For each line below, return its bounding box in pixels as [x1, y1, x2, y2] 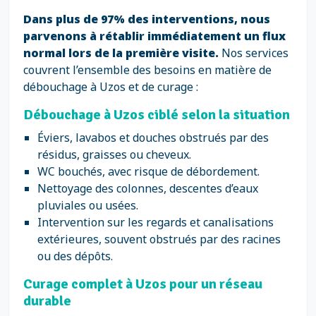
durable [23, 292, 71, 310]
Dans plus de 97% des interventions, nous [23, 11, 270, 27]
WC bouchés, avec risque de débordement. [37, 164, 260, 179]
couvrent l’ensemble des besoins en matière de [23, 62, 272, 78]
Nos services [221, 45, 288, 61]
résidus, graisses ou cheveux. [37, 147, 191, 162]
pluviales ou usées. [37, 197, 138, 213]
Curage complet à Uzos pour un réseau [23, 275, 262, 293]
